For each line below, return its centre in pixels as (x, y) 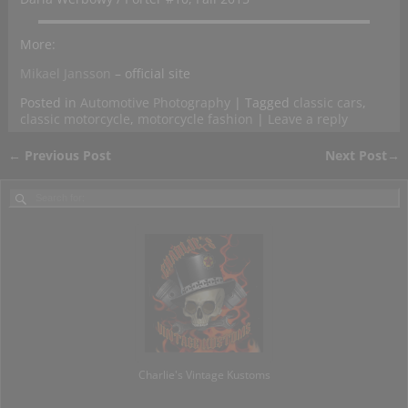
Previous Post (67, 156)
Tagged (267, 103)
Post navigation (86, 174)
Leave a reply (307, 119)
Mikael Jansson (65, 74)
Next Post (357, 156)
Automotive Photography (155, 103)
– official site (150, 74)
